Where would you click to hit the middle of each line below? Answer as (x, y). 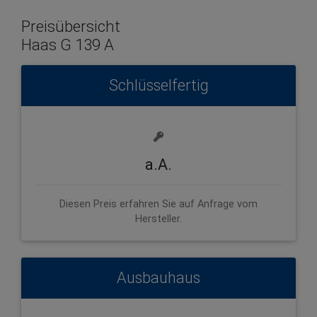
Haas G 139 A (68, 44)
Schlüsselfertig (158, 85)
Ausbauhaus (158, 277)
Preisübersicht (71, 26)
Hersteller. (158, 219)
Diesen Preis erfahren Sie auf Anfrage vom (158, 204)
